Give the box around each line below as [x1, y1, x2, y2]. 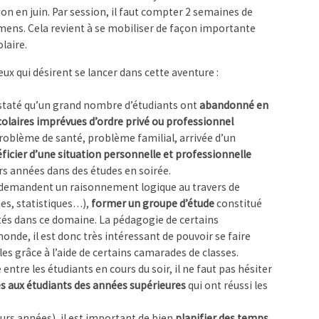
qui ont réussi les [185, 278, 268, 293]
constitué [214, 197, 262, 211]
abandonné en [199, 98, 268, 113]
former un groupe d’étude [90, 197, 214, 211]
